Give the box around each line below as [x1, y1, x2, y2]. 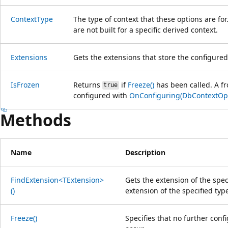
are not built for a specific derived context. [73, 24, 218, 35]
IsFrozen [11, 79, 40, 90]
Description [125, 147, 165, 157]
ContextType [11, 14, 53, 24]
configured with [73, 90, 129, 100]
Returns [73, 79, 102, 90]
